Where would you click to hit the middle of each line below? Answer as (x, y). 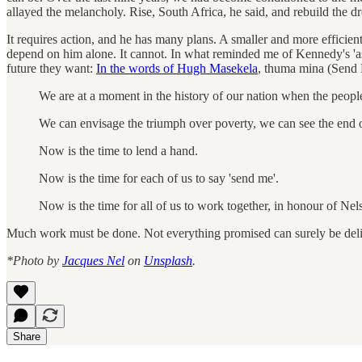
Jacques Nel (93, 260)
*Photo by (34, 260)
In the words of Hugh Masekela (177, 68)
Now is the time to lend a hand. (118, 150)
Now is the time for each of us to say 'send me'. (159, 178)
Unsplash (168, 260)
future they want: (51, 68)
